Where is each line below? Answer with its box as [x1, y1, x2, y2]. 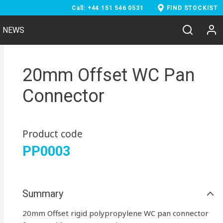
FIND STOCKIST [166, 4, 218, 11]
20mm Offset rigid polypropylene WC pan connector [22, 208, 209, 218]
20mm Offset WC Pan [22, 65, 195, 86]
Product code [22, 127, 83, 140]
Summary [22, 188, 63, 200]
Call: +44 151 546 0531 [71, 4, 144, 11]
